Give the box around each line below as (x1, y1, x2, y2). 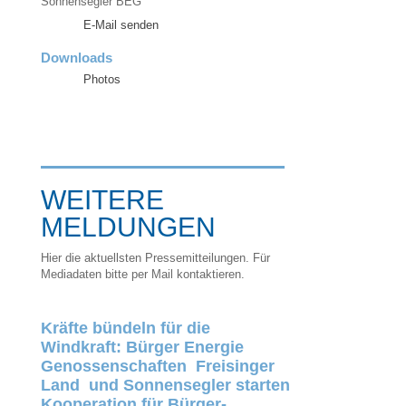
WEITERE (40, 185, 164, 215)
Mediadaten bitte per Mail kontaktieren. (40, 267, 245, 281)
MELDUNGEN (40, 212, 216, 242)
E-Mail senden (82, 18, 159, 32)
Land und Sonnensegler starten (40, 376, 290, 394)
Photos (82, 72, 121, 86)
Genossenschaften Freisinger (40, 357, 275, 375)
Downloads (40, 50, 112, 65)
